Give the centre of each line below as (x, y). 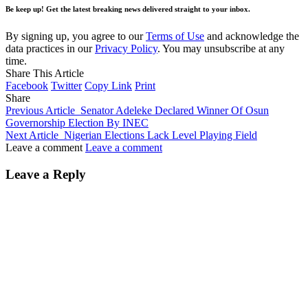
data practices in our (50, 48)
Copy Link (108, 85)
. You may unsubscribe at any (221, 48)
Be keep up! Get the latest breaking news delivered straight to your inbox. (128, 9)
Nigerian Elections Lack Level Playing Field (161, 135)
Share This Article (45, 73)
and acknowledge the (252, 36)
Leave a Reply (46, 174)
